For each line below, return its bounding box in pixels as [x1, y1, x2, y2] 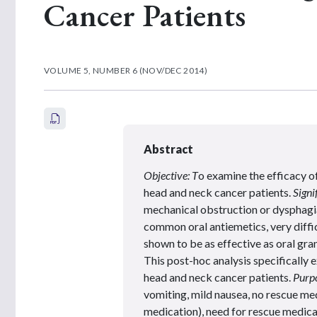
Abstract [144, 142, 193, 156]
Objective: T [144, 168, 198, 182]
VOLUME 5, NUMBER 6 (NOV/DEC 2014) [44, 64, 208, 76]
